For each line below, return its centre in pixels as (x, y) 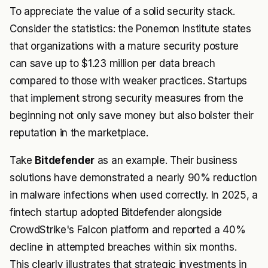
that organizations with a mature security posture (124, 46)
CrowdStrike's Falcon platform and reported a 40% (128, 229)
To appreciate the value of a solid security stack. (122, 11)
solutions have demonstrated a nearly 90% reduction (133, 177)
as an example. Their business (166, 160)
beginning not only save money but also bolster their (132, 115)
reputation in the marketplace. (79, 133)
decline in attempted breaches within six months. (123, 247)
